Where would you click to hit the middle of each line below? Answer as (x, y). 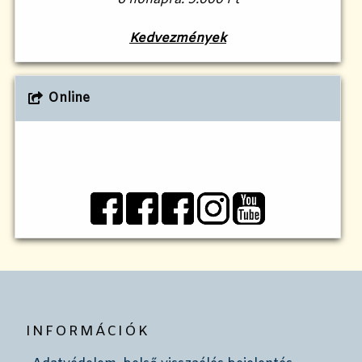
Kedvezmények (178, 39)
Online (68, 99)
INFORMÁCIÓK (88, 332)
